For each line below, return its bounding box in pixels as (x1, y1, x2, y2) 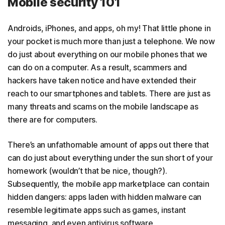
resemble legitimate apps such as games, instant (8, 205, 186, 215)
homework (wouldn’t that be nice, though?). (8, 166, 167, 176)
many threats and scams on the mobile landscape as (8, 101, 198, 112)
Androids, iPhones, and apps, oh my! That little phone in (8, 23, 211, 34)
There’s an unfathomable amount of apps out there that (8, 140, 209, 150)
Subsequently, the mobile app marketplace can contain (8, 179, 209, 189)
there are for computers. (8, 115, 97, 125)
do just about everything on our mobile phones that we (8, 49, 208, 60)
